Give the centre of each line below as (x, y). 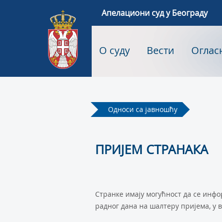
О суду (114, 50)
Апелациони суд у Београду (154, 13)
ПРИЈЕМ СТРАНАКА (152, 149)
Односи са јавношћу (143, 109)
